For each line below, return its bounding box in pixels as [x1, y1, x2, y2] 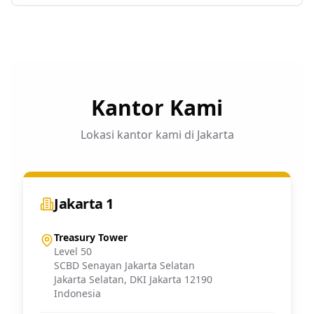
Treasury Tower [54, 231, 128, 244]
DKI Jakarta [130, 273, 182, 286]
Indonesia [54, 287, 101, 300]
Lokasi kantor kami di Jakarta [80, 127, 234, 142]
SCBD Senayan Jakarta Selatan [54, 259, 195, 272]
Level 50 [54, 245, 92, 258]
